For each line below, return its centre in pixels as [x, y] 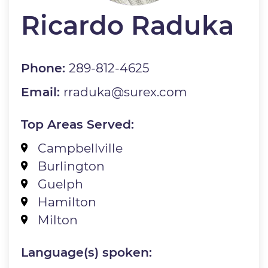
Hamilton [67, 202]
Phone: [45, 68]
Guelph [60, 184]
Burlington [71, 166]
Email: [42, 92]
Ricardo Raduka [128, 25]
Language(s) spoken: [87, 252]
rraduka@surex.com [126, 92]
